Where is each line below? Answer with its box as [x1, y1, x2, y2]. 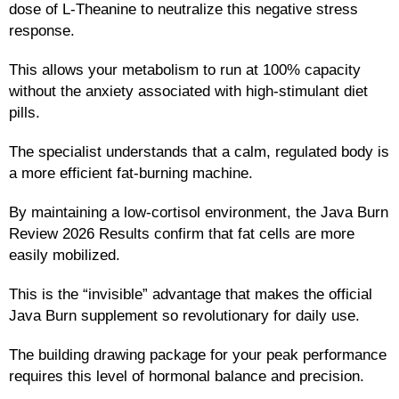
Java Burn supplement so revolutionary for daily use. [9, 306, 360, 323]
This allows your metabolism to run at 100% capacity [9, 61, 361, 77]
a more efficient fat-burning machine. [9, 164, 253, 181]
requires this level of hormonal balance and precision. [9, 367, 364, 384]
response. [9, 21, 75, 38]
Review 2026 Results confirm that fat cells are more [9, 224, 354, 241]
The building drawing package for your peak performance [9, 346, 387, 362]
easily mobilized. [9, 246, 120, 263]
